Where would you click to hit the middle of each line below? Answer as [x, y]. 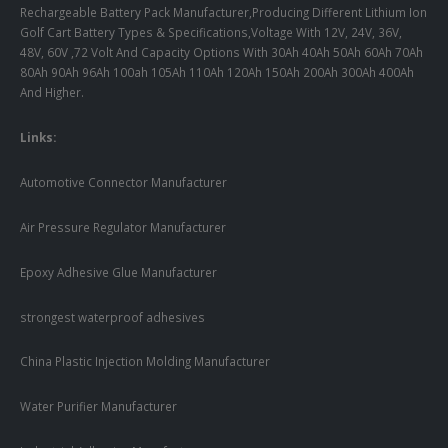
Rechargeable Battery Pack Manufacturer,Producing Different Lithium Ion [223, 12]
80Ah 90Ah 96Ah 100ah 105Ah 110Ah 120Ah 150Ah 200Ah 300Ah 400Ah [217, 72]
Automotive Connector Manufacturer [123, 182]
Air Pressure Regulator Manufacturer [123, 226]
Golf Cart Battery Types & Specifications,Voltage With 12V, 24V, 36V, [211, 32]
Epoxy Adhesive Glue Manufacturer [118, 271]
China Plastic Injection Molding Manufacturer [145, 361]
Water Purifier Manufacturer [98, 406]
